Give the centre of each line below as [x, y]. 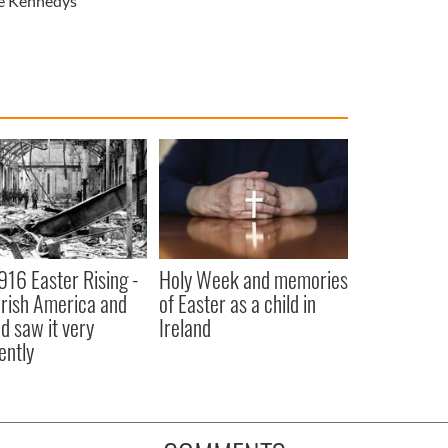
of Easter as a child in [237, 302]
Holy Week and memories [253, 278]
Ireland [184, 326]
